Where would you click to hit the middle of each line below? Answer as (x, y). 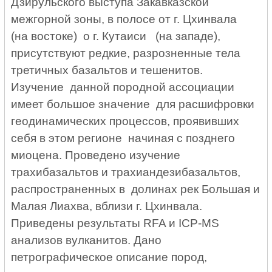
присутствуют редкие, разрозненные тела (126, 53)
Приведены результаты (77, 223)
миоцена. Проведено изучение (96, 155)
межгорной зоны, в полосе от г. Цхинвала (127, 19)
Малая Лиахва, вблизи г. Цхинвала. (107, 206)
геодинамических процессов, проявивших (125, 121)
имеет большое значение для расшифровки (133, 104)
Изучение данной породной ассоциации (124, 87)
